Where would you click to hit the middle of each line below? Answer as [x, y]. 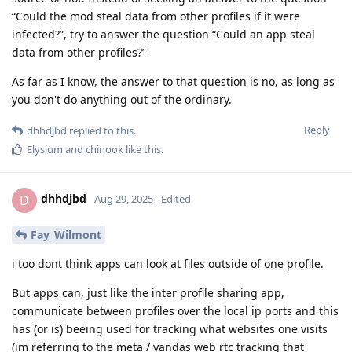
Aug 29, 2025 [124, 199]
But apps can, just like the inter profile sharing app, [148, 293]
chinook [104, 149]
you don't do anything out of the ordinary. [122, 99]
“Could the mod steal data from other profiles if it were [156, 16]
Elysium [45, 149]
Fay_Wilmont [66, 235]
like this [142, 149]
